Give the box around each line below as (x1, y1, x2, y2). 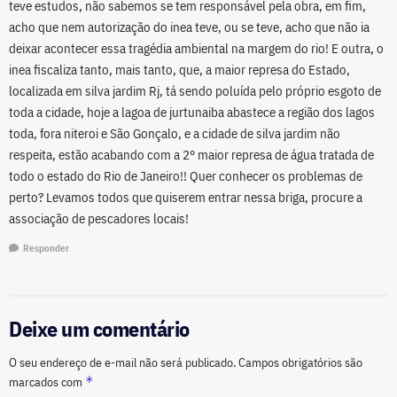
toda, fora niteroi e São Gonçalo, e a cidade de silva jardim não (9, 125, 340, 143)
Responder (23, 241, 69, 254)
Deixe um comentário (9, 314, 190, 343)
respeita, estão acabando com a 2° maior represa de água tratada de (9, 146, 374, 164)
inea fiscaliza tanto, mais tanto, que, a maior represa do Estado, (9, 61, 350, 79)
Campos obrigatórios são (238, 354, 362, 370)
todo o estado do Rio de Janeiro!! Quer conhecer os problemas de (9, 167, 362, 185)
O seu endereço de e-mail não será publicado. (9, 354, 236, 370)
